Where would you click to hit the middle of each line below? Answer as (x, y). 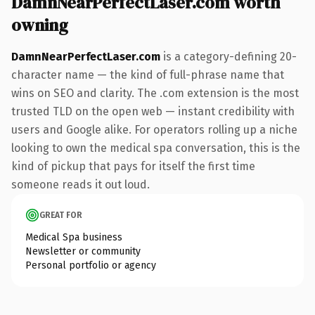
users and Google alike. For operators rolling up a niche (154, 129)
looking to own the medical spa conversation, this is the (156, 148)
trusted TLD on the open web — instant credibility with (153, 111)
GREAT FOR (61, 215)
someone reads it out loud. (81, 184)
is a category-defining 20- (229, 56)
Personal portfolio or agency (91, 265)
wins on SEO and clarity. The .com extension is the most (155, 93)
